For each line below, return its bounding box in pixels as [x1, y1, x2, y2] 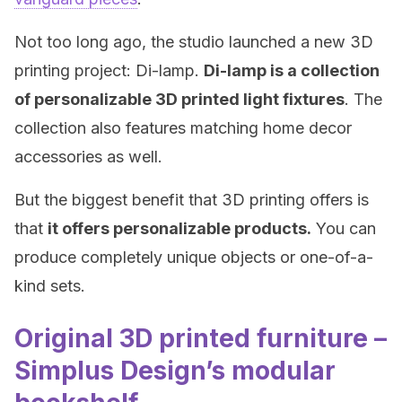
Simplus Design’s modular [14, 355, 336, 386]
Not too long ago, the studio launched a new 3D [14, 32, 373, 51]
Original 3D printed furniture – [14, 323, 387, 354]
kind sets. [14, 276, 85, 295]
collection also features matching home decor [14, 118, 352, 137]
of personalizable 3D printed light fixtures [14, 90, 345, 109]
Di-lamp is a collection [204, 61, 380, 80]
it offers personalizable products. [48, 219, 311, 238]
